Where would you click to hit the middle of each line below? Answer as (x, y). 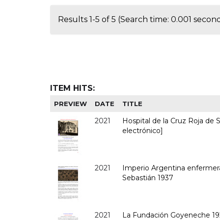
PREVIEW (71, 103)
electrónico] (143, 130)
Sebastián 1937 (148, 178)
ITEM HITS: (72, 88)
